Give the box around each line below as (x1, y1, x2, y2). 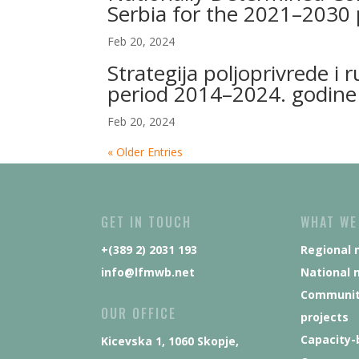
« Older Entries (107, 144, 184, 159)
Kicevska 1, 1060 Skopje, (100, 333, 239, 349)
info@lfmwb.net (100, 264, 195, 280)
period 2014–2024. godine (107, 79, 357, 108)
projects (300, 309, 349, 325)
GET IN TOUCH (100, 212, 192, 232)
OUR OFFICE (100, 303, 176, 323)
